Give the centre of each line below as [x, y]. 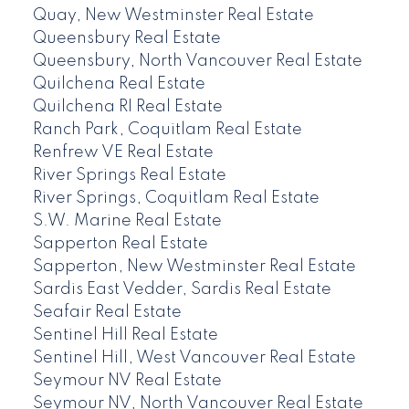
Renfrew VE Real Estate [123, 153]
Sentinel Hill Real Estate [125, 336]
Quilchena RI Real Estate [127, 107]
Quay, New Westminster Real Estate [173, 16]
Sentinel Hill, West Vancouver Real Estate [194, 358]
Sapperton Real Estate [120, 244]
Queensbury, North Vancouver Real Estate [197, 62]
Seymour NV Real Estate [127, 381]
